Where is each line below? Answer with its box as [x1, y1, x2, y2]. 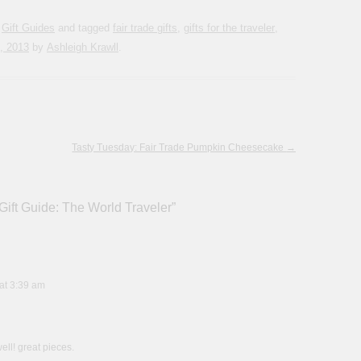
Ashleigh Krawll [47, 41, 118, 54]
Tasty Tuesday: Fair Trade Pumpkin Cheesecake [72, 142, 287, 154]
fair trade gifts [113, 22, 177, 35]
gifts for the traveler [184, 22, 275, 35]
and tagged [55, 22, 113, 35]
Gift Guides [2, 22, 55, 35]
